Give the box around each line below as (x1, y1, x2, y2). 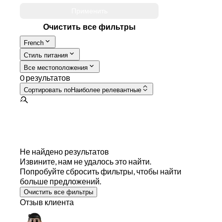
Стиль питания (24, 52, 68, 59)
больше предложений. (20, 176, 101, 186)
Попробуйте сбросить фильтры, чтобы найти (20, 166, 181, 176)
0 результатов (20, 73, 70, 83)
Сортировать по (24, 86, 71, 94)
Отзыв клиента (20, 197, 74, 207)
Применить (71, 7, 108, 15)
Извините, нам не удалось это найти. (20, 157, 151, 166)
